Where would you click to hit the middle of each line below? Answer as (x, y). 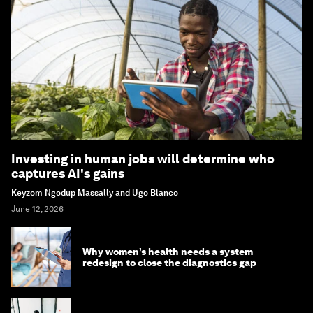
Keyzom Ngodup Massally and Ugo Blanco (95, 192)
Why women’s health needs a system (168, 251)
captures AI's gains (68, 173)
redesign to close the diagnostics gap (169, 262)
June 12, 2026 (37, 209)
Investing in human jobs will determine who (143, 159)
